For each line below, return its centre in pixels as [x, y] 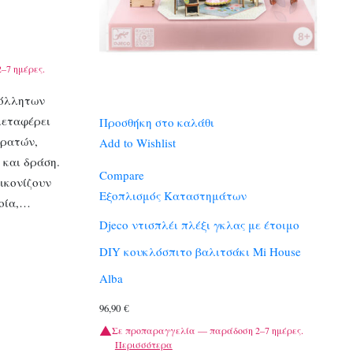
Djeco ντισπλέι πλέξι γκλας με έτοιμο [199, 225]
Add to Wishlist [137, 142]
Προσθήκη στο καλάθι [156, 122]
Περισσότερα [143, 344]
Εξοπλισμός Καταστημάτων [173, 195]
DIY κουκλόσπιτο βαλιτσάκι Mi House [200, 252]
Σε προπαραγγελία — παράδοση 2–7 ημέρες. [207, 330]
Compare [121, 175]
